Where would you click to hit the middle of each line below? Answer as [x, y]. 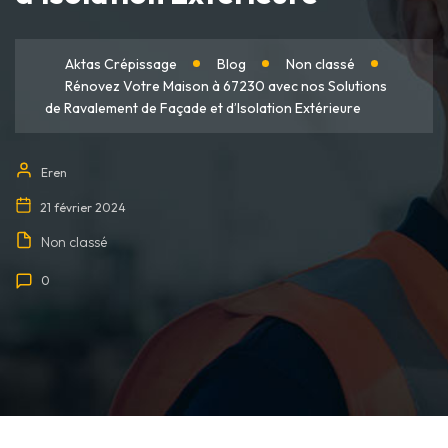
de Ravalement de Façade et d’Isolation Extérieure [203, 108]
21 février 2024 [81, 208]
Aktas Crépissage [121, 64]
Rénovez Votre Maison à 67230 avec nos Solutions [226, 86]
